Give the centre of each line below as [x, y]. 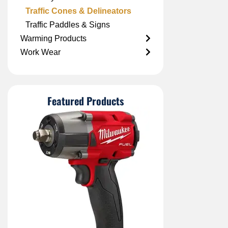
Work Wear [40, 52]
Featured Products [85, 101]
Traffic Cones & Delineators [78, 11]
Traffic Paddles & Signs [68, 25]
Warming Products [53, 38]
